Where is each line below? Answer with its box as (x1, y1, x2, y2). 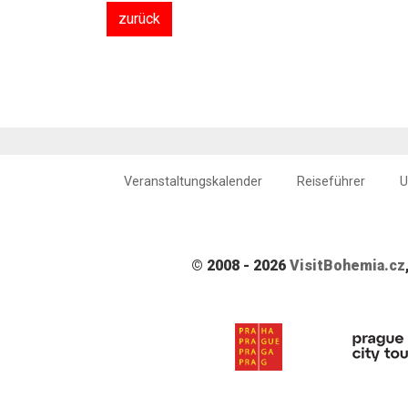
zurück (118, 10, 160, 27)
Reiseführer (296, 174, 365, 190)
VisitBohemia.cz (290, 257, 405, 275)
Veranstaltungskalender (123, 174, 262, 190)
